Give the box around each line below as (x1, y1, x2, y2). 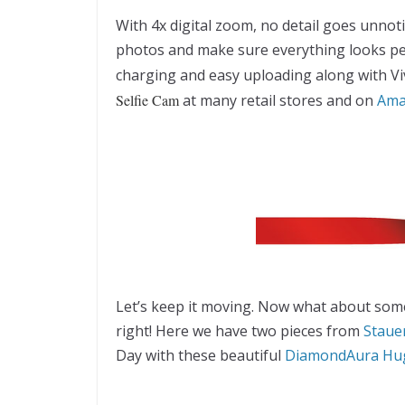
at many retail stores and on (179, 89, 373, 110)
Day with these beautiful (116, 344, 285, 365)
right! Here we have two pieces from (116, 320, 363, 341)
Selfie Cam (116, 89, 179, 109)
